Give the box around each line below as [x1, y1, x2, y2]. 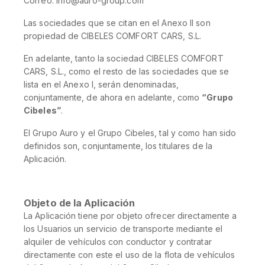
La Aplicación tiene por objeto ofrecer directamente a [24, 211, 237, 221]
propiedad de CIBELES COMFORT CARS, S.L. [24, 31, 201, 41]
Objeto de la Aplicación [24, 197, 135, 209]
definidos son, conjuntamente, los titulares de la [24, 141, 212, 151]
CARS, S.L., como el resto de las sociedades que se [24, 66, 230, 76]
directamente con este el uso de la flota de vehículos [24, 250, 235, 260]
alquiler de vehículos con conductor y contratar [24, 237, 212, 247]
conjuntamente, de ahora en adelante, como [24, 92, 202, 102]
